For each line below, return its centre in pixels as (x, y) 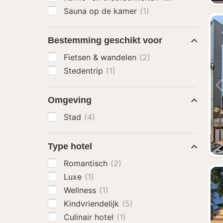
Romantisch (87, 163)
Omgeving (70, 100)
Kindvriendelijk (93, 204)
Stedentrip (85, 71)
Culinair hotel (90, 217)
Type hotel (70, 146)
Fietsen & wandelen (101, 57)
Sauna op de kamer (102, 11)
